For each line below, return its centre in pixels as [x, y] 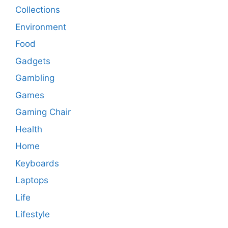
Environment [41, 27]
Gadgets [33, 61]
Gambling [35, 78]
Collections [38, 10]
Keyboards [37, 163]
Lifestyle [33, 215]
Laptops [32, 180]
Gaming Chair [43, 112]
